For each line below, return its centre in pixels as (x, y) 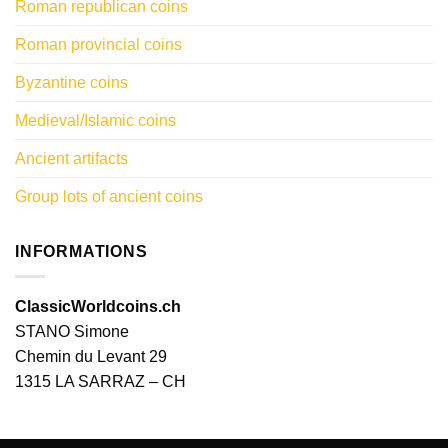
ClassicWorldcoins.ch (98, 306)
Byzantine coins (71, 83)
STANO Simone (72, 331)
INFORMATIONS (81, 252)
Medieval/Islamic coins (95, 121)
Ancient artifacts (71, 159)
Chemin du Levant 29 (91, 356)
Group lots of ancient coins (109, 197)
